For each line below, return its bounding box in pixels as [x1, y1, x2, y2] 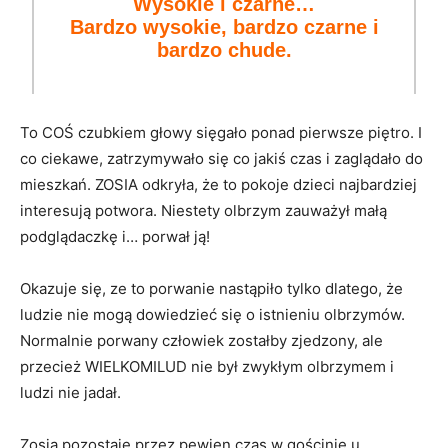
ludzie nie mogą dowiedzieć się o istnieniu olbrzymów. [20, 305, 405, 324]
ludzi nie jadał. [20, 383, 121, 402]
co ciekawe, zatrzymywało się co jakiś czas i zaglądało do [20, 149, 423, 168]
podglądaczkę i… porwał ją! [20, 227, 210, 246]
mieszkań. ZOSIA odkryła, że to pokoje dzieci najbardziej [20, 175, 417, 194]
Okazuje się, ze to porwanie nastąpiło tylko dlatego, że [20, 279, 403, 298]
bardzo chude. [156, 39, 292, 61]
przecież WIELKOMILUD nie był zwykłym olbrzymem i [20, 357, 394, 376]
